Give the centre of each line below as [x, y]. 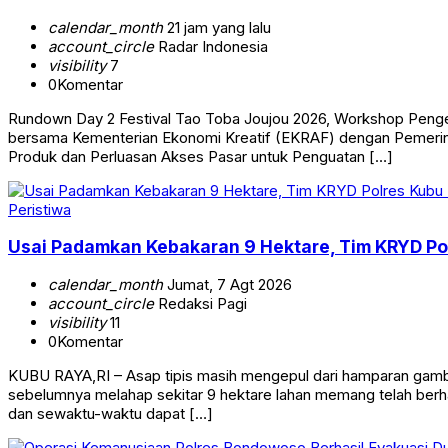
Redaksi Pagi [200, 303]
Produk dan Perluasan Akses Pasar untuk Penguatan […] [200, 156]
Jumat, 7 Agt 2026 [227, 284]
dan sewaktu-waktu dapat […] [110, 413]
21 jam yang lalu [217, 27]
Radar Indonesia [211, 46]
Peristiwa [39, 209]
